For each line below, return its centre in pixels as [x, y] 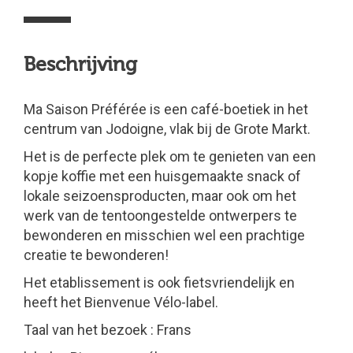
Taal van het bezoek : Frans [108, 330]
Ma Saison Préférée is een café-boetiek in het [166, 109]
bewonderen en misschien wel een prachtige [164, 235]
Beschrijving [80, 65]
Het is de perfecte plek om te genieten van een [170, 156]
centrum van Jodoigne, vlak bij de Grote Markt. [167, 129]
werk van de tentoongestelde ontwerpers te [160, 216]
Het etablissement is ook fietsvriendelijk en [159, 282]
